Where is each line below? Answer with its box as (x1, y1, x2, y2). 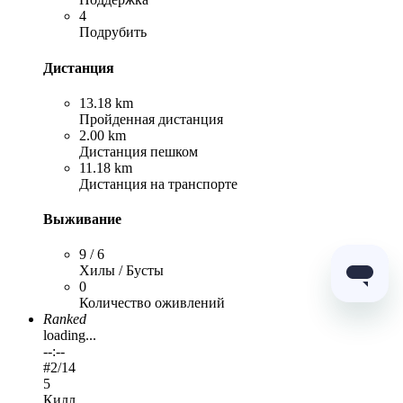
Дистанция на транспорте (79, 175, 237, 192)
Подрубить (79, 24, 147, 40)
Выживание (43, 211, 121, 228)
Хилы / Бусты (79, 263, 164, 279)
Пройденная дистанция (79, 111, 223, 127)
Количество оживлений (79, 295, 225, 311)
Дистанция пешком (79, 143, 198, 159)
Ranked (43, 311, 86, 327)
